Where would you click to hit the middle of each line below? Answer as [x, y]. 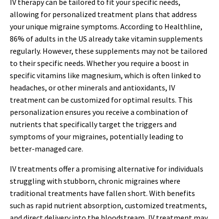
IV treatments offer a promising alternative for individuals [107, 169]
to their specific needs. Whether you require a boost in [99, 63]
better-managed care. [46, 149]
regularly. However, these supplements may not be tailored [109, 51]
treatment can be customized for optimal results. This [101, 100]
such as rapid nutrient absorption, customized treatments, [108, 205]
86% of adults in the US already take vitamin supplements [106, 39]
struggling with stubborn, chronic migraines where [95, 181]
